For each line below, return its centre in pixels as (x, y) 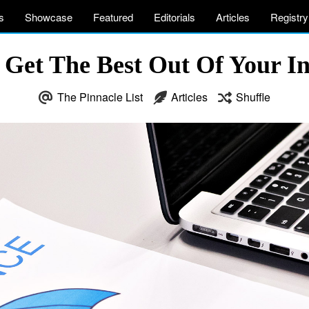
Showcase (49, 17)
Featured (113, 17)
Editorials (175, 17)
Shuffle (253, 97)
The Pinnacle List (100, 97)
